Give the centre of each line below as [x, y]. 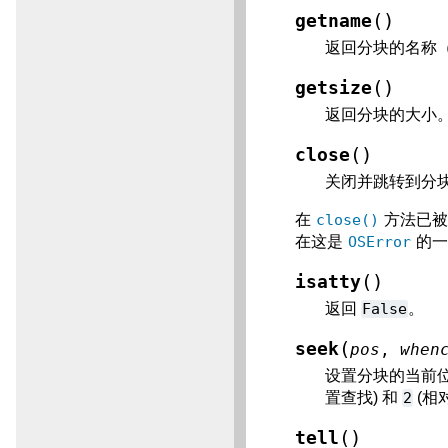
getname [334, 21]
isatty [328, 282]
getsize [334, 88]
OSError [380, 242]
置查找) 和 [364, 398]
